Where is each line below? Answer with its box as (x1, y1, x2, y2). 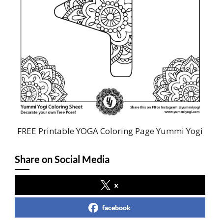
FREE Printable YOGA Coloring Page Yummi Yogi (17, 125, 203, 137)
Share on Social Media (15, 153, 110, 165)
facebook (102, 203, 131, 212)
